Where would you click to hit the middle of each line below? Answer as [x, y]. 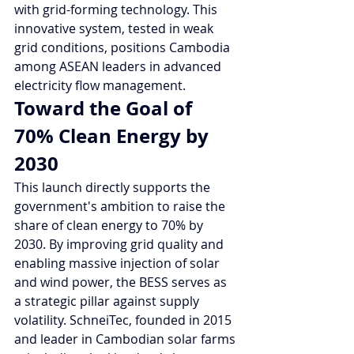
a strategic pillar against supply [108, 301]
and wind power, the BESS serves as [122, 282]
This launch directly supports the [114, 187]
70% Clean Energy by [114, 136]
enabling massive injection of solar [119, 263]
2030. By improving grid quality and [121, 244]
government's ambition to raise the [121, 206]
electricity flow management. [100, 85]
